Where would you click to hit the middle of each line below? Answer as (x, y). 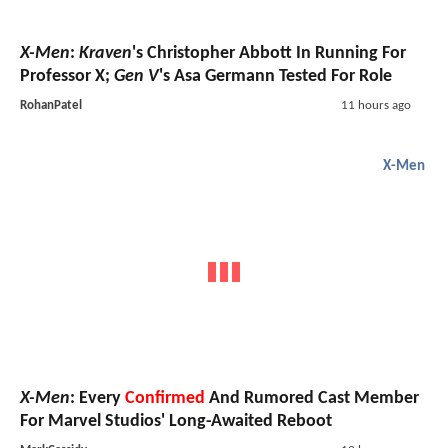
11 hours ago (375, 105)
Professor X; (67, 76)
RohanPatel (51, 105)
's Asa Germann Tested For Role (275, 76)
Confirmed (165, 399)
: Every (97, 399)
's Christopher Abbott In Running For (269, 53)
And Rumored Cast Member (312, 399)
